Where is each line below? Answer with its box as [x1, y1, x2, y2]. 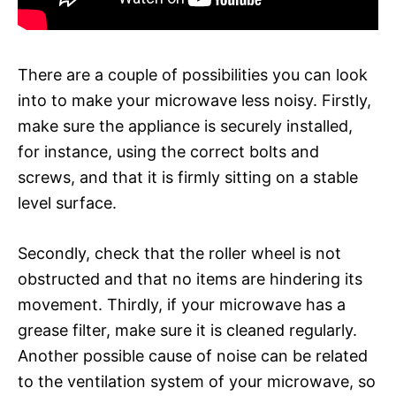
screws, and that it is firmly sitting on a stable [18, 167, 358, 187]
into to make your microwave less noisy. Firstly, [18, 90, 371, 110]
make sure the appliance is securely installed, [18, 116, 353, 135]
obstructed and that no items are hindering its [18, 269, 362, 288]
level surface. [18, 193, 117, 212]
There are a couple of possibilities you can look [18, 65, 368, 84]
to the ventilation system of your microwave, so [18, 371, 376, 391]
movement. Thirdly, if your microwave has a [18, 294, 346, 314]
